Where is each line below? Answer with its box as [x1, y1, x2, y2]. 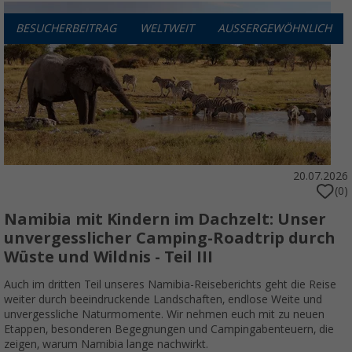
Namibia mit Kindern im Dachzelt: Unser [4, 210, 326, 229]
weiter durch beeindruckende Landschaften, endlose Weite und [4, 293, 322, 306]
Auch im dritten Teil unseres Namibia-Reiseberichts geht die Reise [4, 278, 336, 291]
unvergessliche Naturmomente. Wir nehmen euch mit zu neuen [4, 308, 324, 321]
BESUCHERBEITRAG [16, 22, 116, 35]
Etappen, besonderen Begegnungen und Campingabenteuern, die [4, 323, 334, 336]
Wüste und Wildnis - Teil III [4, 247, 213, 267]
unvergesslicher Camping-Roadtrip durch [4, 229, 335, 248]
